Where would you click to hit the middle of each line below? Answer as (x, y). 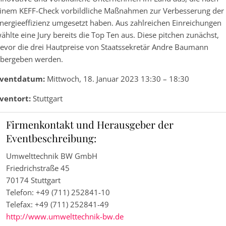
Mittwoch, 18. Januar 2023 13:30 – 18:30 (117, 78)
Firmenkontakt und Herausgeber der (90, 124)
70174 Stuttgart (33, 180)
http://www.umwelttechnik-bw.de (65, 216)
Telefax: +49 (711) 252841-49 (58, 204)
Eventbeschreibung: (51, 138)
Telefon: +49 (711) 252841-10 (58, 192)
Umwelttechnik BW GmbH (52, 156)
